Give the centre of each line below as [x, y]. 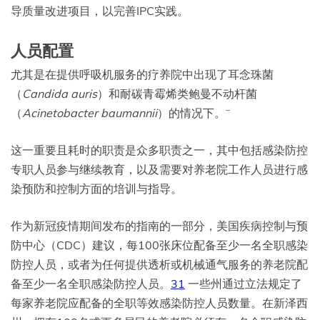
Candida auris [60, 94]
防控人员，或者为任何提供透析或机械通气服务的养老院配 [159, 265]
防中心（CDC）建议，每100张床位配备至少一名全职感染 [159, 245]
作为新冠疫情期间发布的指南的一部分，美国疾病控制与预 [159, 226]
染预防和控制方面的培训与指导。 [96, 189]
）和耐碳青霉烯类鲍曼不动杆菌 [177, 94]
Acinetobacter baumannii [90, 113]
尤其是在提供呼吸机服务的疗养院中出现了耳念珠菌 [142, 75]
